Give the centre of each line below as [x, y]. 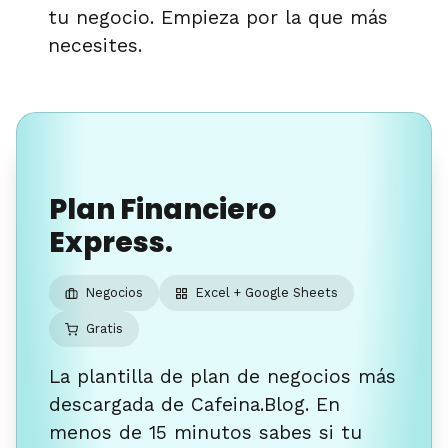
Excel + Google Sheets [266, 293]
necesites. [95, 46]
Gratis [104, 329]
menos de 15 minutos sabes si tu [205, 433]
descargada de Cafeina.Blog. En [194, 405]
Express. [111, 243]
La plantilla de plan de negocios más [222, 377]
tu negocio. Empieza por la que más [218, 18]
